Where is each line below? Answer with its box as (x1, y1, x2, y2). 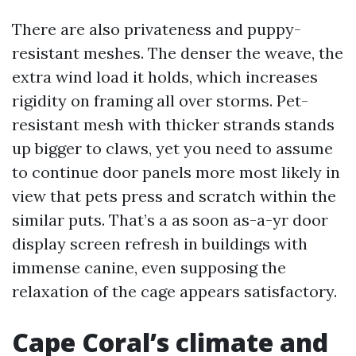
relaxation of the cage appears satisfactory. (12, 281, 337, 301)
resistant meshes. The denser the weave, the (12, 43, 343, 63)
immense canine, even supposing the (12, 257, 286, 277)
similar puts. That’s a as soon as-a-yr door (12, 210, 328, 230)
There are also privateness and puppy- (12, 19, 301, 39)
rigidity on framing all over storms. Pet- (12, 91, 308, 110)
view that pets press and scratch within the (12, 186, 336, 206)
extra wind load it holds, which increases (12, 67, 318, 87)
